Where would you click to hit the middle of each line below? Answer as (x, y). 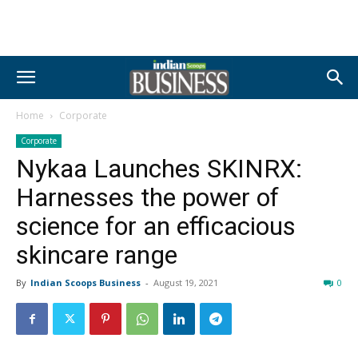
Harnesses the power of (147, 197)
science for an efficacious (156, 226)
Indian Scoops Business (86, 282)
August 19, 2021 (186, 282)
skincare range (97, 255)
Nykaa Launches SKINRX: (159, 169)
